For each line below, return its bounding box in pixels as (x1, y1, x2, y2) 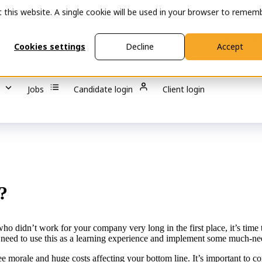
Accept (216, 41, 243, 52)
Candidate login (74, 84, 136, 95)
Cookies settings (14, 41, 85, 52)
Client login (163, 84, 205, 95)
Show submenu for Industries (29, 34, 142, 45)
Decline (126, 41, 154, 52)
